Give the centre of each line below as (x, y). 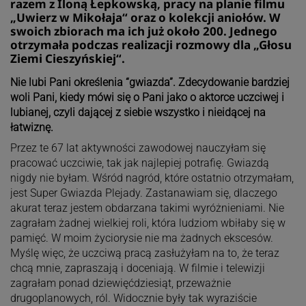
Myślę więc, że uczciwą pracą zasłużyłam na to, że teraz (144, 253)
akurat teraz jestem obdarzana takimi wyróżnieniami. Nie (147, 208)
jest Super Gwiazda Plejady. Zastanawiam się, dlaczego (143, 193)
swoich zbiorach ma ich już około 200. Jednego (143, 31)
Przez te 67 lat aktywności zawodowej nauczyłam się (138, 148)
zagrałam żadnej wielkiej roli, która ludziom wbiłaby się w (148, 223)
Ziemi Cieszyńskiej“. (67, 58)
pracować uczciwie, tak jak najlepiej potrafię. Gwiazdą (139, 163)
